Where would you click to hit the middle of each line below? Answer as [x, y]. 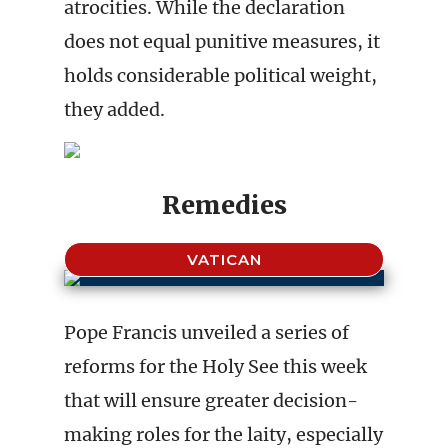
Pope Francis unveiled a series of [206, 332]
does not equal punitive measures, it [222, 41]
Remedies [224, 205]
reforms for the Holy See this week [215, 366]
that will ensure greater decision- [211, 400]
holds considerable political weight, [220, 75]
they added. [114, 109]
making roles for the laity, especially [223, 434]
